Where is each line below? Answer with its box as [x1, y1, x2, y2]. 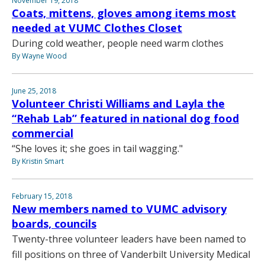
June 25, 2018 [12, 85, 56, 96]
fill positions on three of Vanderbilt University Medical [12, 247, 250, 261]
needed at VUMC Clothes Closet [12, 20, 182, 35]
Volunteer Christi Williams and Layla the [12, 96, 225, 111]
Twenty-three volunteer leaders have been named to [12, 232, 246, 245]
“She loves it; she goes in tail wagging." [12, 141, 183, 155]
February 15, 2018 [12, 190, 72, 201]
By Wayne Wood [12, 50, 67, 61]
